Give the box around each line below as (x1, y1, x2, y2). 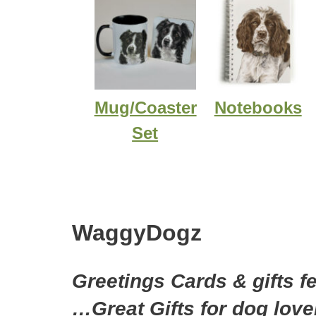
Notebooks (214, 97, 302, 117)
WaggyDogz (72, 219, 202, 245)
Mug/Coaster (94, 97, 197, 117)
